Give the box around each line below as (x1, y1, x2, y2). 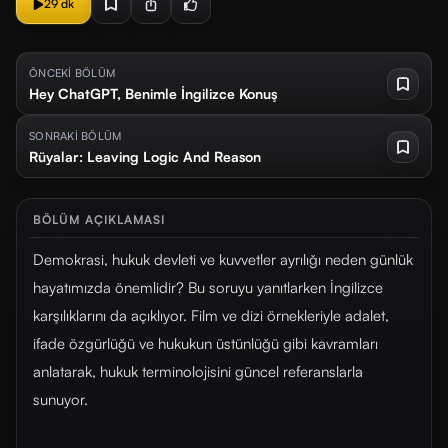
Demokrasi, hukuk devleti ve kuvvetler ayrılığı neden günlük (33, 250, 413, 269)
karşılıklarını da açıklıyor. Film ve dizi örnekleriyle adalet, (33, 306, 389, 325)
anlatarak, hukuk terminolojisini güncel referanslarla (33, 362, 363, 381)
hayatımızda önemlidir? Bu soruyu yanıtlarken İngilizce (33, 278, 383, 297)
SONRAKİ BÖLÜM (29, 129, 122, 143)
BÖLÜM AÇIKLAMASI (33, 212, 166, 227)
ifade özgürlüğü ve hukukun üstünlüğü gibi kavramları (33, 334, 378, 353)
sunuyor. (33, 390, 88, 409)
